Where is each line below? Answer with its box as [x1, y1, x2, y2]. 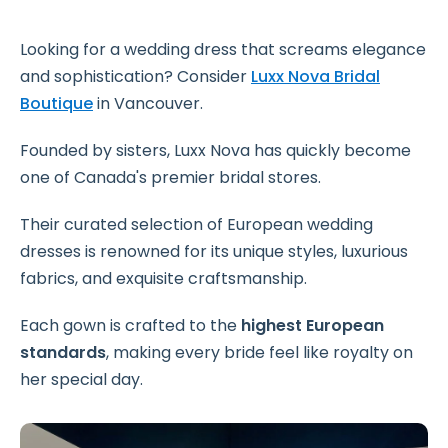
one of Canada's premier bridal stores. [20, 166, 321, 190]
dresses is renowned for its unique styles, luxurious [20, 240, 408, 264]
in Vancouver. [93, 92, 203, 116]
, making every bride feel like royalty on [106, 341, 413, 365]
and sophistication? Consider [20, 65, 251, 89]
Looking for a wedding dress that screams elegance [20, 38, 426, 62]
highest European [241, 314, 384, 338]
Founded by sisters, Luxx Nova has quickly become [20, 139, 411, 163]
